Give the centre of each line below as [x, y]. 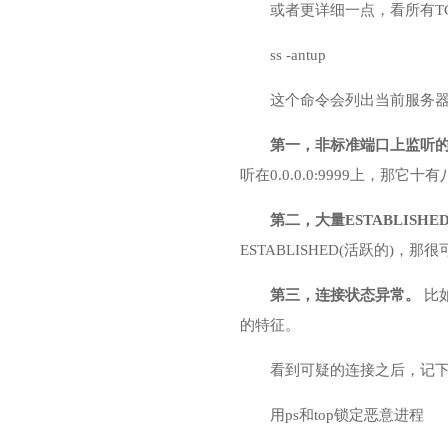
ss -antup [298, 55]
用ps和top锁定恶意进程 [347, 415]
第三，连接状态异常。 [347, 295]
